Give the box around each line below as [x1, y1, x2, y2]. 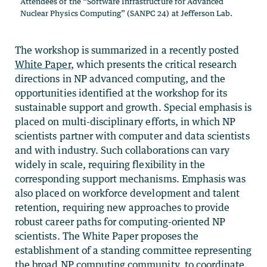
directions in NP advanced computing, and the [15, 73, 226, 85]
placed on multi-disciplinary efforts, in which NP [15, 116, 236, 128]
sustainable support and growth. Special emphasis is [15, 101, 252, 114]
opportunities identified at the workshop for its [15, 87, 228, 100]
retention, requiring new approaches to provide [15, 201, 230, 214]
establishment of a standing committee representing [15, 244, 252, 257]
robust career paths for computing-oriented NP [15, 216, 226, 228]
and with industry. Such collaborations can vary [15, 144, 230, 157]
